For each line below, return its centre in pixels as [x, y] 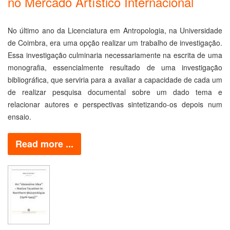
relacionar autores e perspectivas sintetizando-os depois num [115, 104]
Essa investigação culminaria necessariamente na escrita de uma [115, 55]
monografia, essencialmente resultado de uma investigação [115, 67]
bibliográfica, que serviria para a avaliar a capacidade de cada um [115, 79]
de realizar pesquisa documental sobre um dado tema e [115, 92]
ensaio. [20, 116]
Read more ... [44, 143]
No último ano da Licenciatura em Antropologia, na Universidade [115, 30]
